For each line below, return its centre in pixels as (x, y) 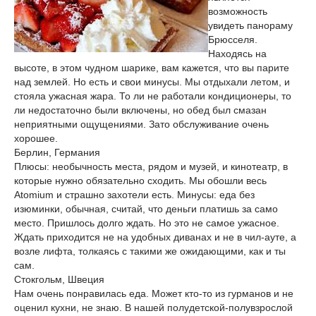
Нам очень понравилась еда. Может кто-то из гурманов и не (154, 293)
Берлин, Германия (57, 152)
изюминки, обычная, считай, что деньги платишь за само (146, 209)
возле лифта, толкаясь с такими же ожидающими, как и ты (150, 251)
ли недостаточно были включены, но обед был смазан (140, 110)
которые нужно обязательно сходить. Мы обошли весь (140, 181)
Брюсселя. (233, 39)
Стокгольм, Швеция (59, 279)
